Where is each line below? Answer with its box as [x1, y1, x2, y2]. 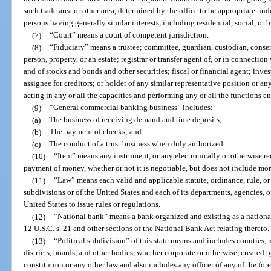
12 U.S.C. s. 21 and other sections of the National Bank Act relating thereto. [24, 224, 270, 233]
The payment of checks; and [49, 127, 142, 137]
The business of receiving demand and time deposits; [48, 115, 222, 125]
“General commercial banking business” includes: [49, 103, 213, 113]
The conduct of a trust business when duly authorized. [48, 139, 225, 149]
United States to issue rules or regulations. [24, 200, 161, 209]
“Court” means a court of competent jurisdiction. [49, 30, 209, 40]
